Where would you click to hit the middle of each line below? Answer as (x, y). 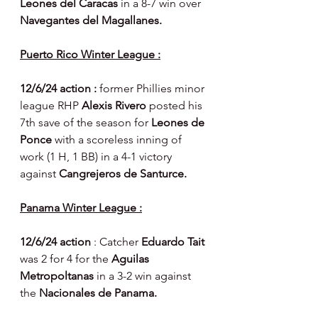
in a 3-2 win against (145, 276)
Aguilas (132, 259)
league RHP (51, 105)
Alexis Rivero (115, 105)
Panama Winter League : (81, 208)
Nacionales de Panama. (98, 293)
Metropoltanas (58, 276)
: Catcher (117, 242)
